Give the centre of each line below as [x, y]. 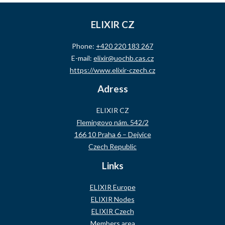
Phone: [84, 46]
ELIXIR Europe [113, 187]
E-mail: [82, 58]
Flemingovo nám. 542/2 [113, 123]
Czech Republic [113, 147]
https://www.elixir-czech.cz [113, 70]
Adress [113, 89]
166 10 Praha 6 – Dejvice [113, 135]
